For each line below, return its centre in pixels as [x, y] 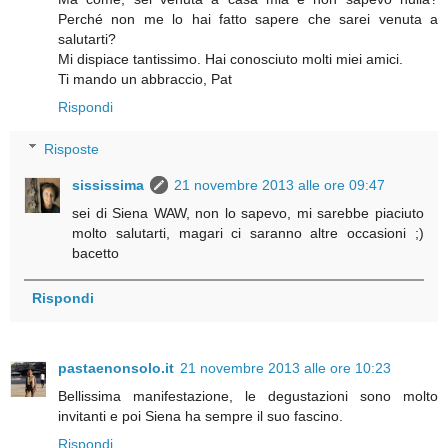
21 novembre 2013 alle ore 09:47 [280, 184]
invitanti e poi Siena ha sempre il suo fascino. [200, 415]
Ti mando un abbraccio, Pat [145, 78]
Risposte [72, 148]
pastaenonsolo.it [116, 367]
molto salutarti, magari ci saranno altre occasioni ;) [248, 232]
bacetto [96, 252]
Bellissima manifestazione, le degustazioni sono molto [248, 395]
